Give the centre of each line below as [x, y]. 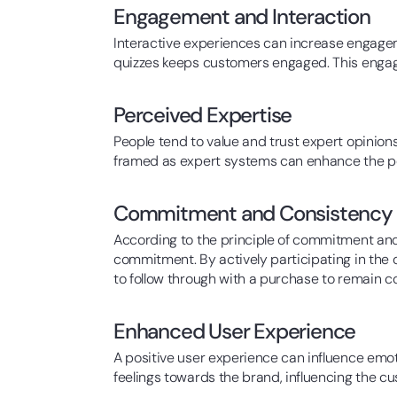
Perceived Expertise [203, 115]
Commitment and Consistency [253, 213]
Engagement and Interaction [242, 16]
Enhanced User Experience [235, 331]
